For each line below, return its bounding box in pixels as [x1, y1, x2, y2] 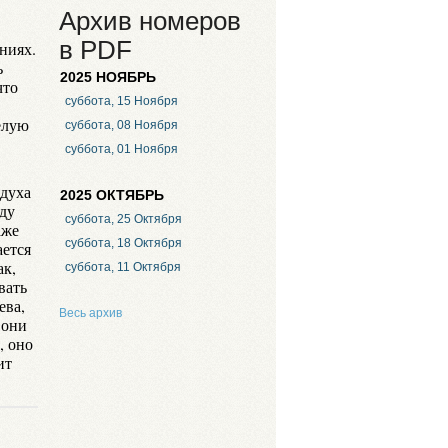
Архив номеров [59, 7, 241, 35]
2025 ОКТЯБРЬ [60, 187, 164, 203]
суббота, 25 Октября [64, 212, 182, 227]
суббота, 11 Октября [64, 260, 181, 275]
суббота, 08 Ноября [64, 118, 178, 133]
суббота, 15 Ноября [64, 94, 178, 109]
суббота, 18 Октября [64, 236, 182, 251]
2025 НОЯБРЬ [60, 70, 156, 85]
